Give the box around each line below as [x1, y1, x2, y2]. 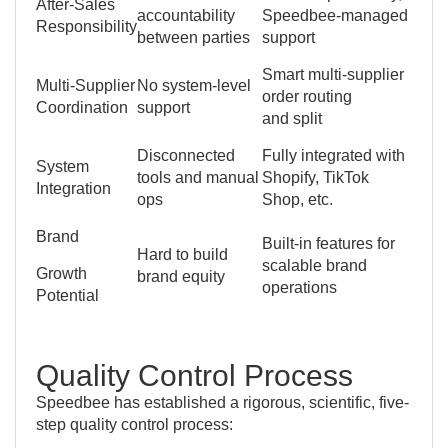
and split [262, 109, 322, 127]
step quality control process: [36, 415, 233, 433]
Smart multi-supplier [262, 65, 404, 83]
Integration [36, 179, 111, 197]
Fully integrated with [262, 146, 405, 164]
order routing [262, 87, 352, 105]
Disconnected [137, 146, 235, 164]
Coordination [36, 98, 128, 116]
